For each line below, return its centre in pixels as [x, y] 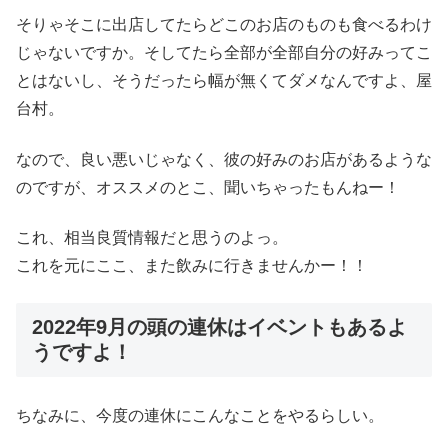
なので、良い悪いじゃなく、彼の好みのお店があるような [224, 159]
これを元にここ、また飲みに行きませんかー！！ [192, 266]
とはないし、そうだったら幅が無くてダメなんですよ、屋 [224, 81]
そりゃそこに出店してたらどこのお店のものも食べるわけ [224, 25]
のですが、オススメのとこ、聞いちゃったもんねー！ [208, 187]
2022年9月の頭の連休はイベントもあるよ [219, 326]
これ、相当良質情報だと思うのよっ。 [152, 238]
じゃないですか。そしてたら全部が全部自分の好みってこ [224, 53]
